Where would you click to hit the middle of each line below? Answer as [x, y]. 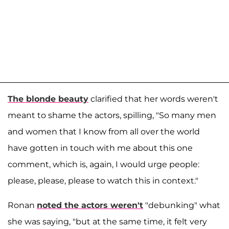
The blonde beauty [48, 99]
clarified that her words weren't [153, 99]
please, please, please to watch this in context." [103, 181]
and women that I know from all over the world [104, 132]
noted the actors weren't [90, 205]
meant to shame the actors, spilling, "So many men [112, 116]
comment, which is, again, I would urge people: [104, 165]
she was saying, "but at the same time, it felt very [107, 222]
